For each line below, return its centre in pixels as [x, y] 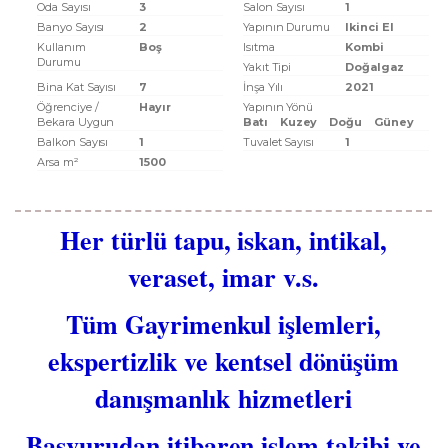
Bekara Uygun [76, 122]
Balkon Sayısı [73, 142]
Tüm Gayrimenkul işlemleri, [223, 324]
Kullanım [61, 47]
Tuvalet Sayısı [278, 142]
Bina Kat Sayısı [77, 87]
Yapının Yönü [278, 107]
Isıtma [258, 47]
